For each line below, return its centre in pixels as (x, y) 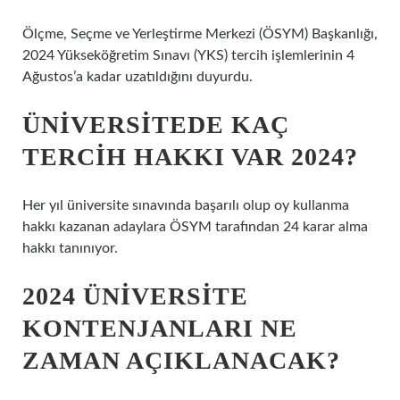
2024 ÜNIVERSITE (135, 296)
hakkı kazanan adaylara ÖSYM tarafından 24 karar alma (195, 227)
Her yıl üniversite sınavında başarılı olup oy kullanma (186, 205)
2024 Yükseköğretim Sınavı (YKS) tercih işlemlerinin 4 (188, 55)
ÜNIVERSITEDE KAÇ (156, 125)
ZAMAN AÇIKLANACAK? (181, 360)
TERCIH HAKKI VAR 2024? (190, 157)
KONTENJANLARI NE (160, 328)
